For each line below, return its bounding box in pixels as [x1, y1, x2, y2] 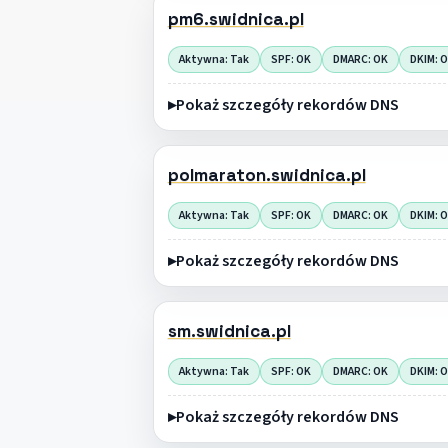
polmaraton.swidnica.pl [167, 164, 366, 187]
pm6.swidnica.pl [167, 8, 304, 31]
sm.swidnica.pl [167, 320, 291, 343]
